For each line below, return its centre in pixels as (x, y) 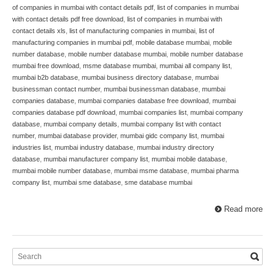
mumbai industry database (94, 147)
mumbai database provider (77, 135)
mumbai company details (80, 124)
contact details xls (39, 30)
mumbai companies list (153, 112)
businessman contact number (56, 89)
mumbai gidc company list (159, 135)
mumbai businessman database (151, 89)
